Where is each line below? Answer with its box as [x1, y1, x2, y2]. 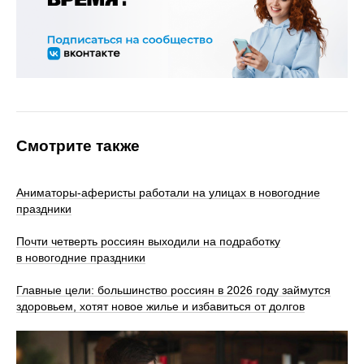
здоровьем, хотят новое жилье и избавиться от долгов [16, 299, 305, 313]
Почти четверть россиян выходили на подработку [16, 234, 280, 248]
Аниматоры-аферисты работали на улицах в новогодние [16, 185, 320, 199]
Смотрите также [16, 136, 140, 154]
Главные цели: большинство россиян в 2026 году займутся [16, 283, 331, 297]
